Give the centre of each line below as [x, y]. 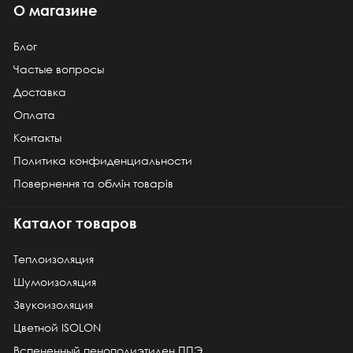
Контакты [37, 137]
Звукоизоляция [53, 304]
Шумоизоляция [55, 281]
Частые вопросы [59, 69]
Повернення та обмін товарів [93, 183]
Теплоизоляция [54, 258]
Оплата [34, 114]
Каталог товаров [75, 223]
